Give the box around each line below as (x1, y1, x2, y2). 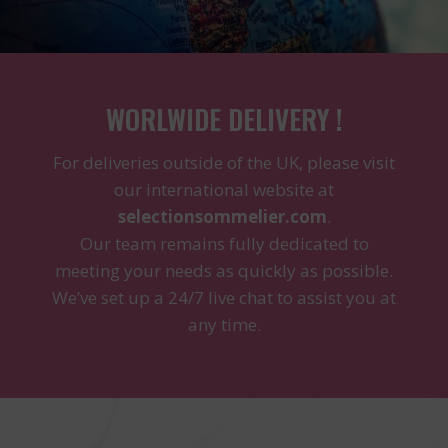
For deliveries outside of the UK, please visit (53, 150, 395, 174)
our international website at (114, 177, 334, 201)
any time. (187, 312, 261, 336)
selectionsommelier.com (117, 204, 327, 228)
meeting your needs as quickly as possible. (55, 258, 393, 282)
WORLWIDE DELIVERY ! (105, 99, 343, 140)
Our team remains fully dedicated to (79, 231, 369, 255)
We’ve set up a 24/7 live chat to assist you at (52, 285, 396, 309)
